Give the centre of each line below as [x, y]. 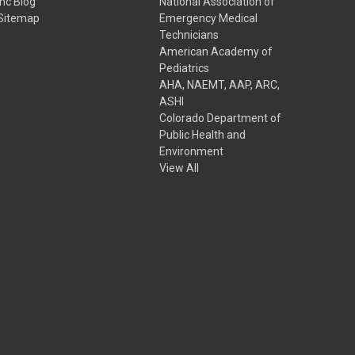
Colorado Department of [221, 118]
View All [179, 168]
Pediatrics [185, 68]
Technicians [189, 34]
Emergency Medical [209, 18]
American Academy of [216, 51]
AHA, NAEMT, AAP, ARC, [220, 84]
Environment [192, 151]
